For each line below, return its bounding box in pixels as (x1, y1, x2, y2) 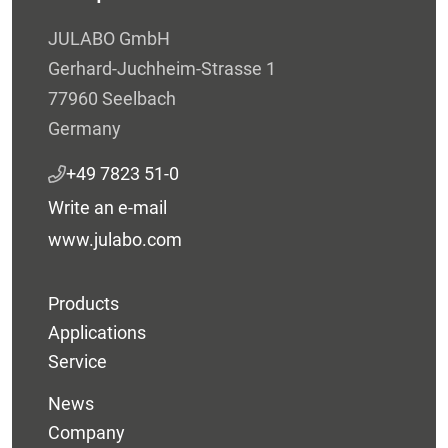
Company (48, 422, 125, 444)
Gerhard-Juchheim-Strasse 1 (48, 57, 276, 79)
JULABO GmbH (48, 27, 170, 49)
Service (48, 351, 107, 373)
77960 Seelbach (48, 87, 176, 109)
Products (48, 292, 119, 314)
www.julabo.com (48, 228, 182, 250)
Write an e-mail (48, 196, 167, 218)
